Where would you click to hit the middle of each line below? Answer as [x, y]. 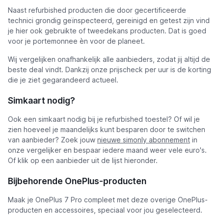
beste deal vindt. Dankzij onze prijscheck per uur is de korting [110, 69]
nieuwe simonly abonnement [144, 140]
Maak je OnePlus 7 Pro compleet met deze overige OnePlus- [108, 200]
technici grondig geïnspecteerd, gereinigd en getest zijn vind [109, 20]
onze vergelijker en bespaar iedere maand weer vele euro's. [107, 150]
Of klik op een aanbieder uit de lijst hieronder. [83, 160]
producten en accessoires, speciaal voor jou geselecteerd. [105, 210]
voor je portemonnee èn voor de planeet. [76, 41]
